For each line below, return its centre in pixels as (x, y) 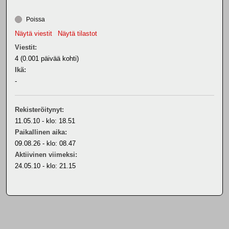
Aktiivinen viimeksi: (46, 155)
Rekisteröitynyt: (39, 110)
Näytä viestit (33, 33)
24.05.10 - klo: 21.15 (45, 166)
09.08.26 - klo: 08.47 (45, 143)
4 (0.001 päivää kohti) (47, 59)
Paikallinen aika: (41, 132)
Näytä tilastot (77, 33)
